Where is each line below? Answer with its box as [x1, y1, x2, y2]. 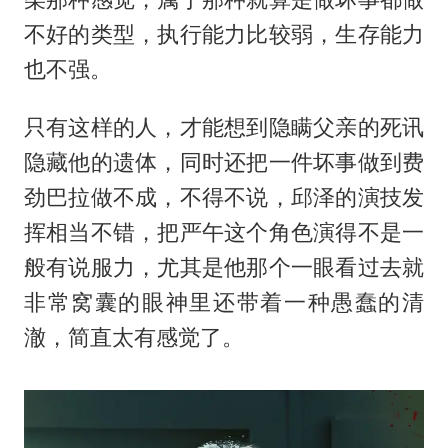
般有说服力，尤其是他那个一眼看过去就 [23, 254, 425, 281]
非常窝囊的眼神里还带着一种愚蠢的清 [23, 289, 425, 316]
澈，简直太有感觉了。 [23, 324, 244, 351]
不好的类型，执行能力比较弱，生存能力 [23, 20, 425, 47]
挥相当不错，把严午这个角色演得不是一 [23, 219, 425, 246]
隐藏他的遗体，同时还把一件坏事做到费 [23, 149, 425, 176]
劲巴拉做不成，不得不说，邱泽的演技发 [23, 184, 425, 211]
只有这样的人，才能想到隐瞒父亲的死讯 [23, 114, 425, 141]
